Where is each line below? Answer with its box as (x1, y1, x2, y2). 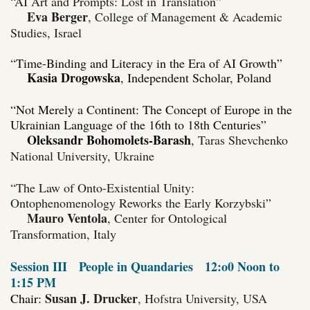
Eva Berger (27, 7, 88, 26)
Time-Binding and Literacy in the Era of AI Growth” (16, 54, 282, 71)
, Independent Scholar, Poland (120, 69, 271, 86)
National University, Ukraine (10, 147, 154, 164)
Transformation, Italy (10, 225, 116, 242)
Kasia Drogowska (27, 68, 120, 86)
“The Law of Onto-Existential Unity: (10, 179, 194, 196)
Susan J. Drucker (45, 289, 138, 307)
